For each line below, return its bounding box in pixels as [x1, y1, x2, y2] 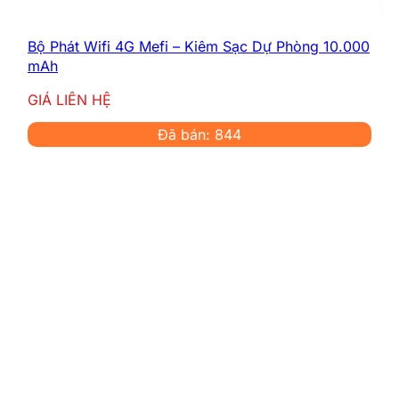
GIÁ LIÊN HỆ [28, 90, 111, 109]
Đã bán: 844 [158, 125, 241, 143]
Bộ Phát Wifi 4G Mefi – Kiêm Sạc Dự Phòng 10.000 [28, 37, 370, 55]
